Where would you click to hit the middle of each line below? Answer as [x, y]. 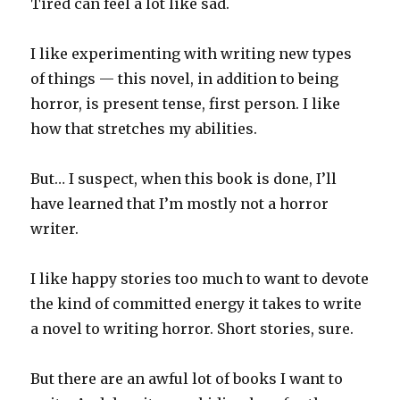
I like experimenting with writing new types [192, 54]
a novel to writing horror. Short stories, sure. [192, 329]
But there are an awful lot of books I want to [187, 379]
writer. [55, 229]
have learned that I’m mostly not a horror [180, 204]
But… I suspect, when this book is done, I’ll [184, 179]
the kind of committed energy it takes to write [196, 304]
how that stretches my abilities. [144, 129]
